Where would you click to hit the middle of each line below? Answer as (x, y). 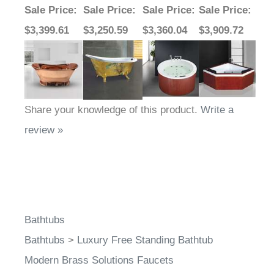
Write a (217, 110)
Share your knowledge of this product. (113, 110)
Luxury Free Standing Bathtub (145, 240)
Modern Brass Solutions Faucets (99, 261)
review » (44, 130)
